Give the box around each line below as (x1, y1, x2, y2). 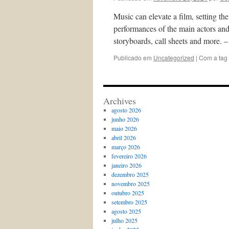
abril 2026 (111, 133, 136, 142)
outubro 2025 (111, 189, 144, 197)
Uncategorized (153, 53, 194, 62)
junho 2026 (111, 115, 139, 123)
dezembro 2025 (111, 170, 149, 178)
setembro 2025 (111, 198, 147, 206)
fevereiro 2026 (111, 152, 147, 160)
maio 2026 (111, 124, 137, 132)
